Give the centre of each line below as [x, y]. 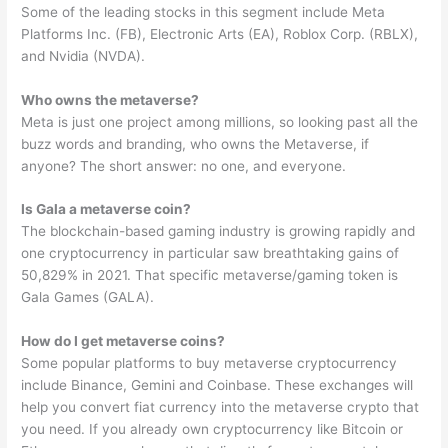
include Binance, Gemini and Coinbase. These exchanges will [217, 385]
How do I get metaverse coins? [123, 341]
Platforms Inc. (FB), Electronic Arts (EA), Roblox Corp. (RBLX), [220, 33]
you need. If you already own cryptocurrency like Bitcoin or [212, 429]
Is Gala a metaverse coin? [106, 209]
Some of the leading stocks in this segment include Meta [203, 11]
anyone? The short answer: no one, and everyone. [184, 165]
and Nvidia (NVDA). [83, 55]
